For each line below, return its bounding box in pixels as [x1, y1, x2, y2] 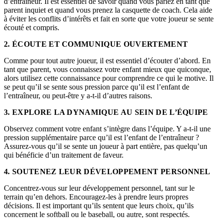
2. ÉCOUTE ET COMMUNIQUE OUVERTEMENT [4, 40, 188, 49]
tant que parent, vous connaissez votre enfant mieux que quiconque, [4, 65, 211, 74]
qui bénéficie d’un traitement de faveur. [4, 151, 124, 160]
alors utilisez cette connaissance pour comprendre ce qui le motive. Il [4, 74, 214, 83]
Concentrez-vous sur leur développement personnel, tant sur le [4, 184, 195, 193]
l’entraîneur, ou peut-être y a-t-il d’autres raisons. [4, 91, 152, 100]
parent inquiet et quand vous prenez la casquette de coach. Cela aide [4, 6, 212, 15]
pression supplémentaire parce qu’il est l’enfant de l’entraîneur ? [4, 133, 199, 142]
